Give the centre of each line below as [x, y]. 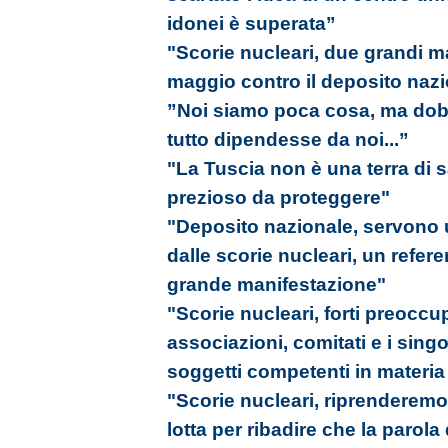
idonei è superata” [251, 23]
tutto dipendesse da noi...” [288, 139]
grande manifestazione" [276, 284]
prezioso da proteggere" [278, 197]
